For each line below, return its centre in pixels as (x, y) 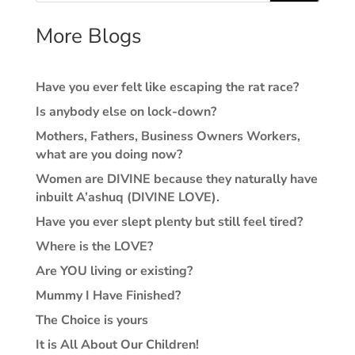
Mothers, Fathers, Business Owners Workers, (168, 136)
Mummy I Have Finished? (108, 296)
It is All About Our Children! (117, 345)
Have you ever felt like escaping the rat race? (167, 87)
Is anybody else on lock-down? (126, 112)
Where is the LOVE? (94, 246)
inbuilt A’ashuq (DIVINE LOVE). (127, 197)
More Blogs (88, 36)
